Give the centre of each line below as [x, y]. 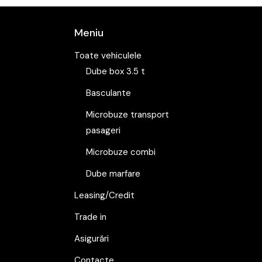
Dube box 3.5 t [116, 72]
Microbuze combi [121, 152]
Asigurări [92, 239]
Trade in [90, 217]
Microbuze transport [127, 115]
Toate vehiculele [108, 56]
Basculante [108, 93]
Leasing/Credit [104, 196]
